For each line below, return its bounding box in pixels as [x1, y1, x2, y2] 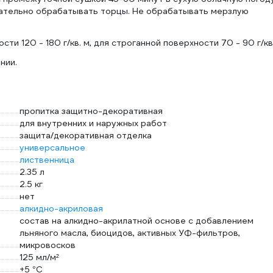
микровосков [19, 239, 76, 250]
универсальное [19, 142, 85, 153]
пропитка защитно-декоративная [19, 105, 163, 116]
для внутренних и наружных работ [19, 118, 167, 129]
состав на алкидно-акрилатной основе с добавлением [19, 215, 253, 226]
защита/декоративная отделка [19, 130, 152, 141]
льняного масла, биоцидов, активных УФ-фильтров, [19, 227, 240, 238]
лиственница [19, 154, 74, 165]
